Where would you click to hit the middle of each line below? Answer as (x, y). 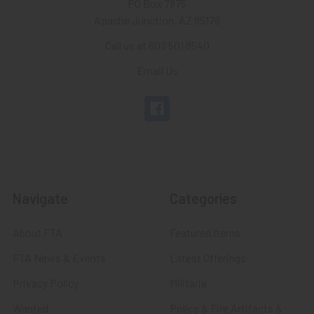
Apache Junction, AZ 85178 (157, 20)
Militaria (188, 282)
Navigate (40, 198)
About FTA (37, 232)
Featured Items (205, 232)
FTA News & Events (59, 257)
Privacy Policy (46, 282)
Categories (203, 198)
